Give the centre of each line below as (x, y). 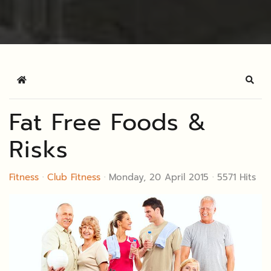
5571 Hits (237, 177)
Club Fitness (74, 177)
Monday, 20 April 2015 (159, 177)
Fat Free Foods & (108, 122)
